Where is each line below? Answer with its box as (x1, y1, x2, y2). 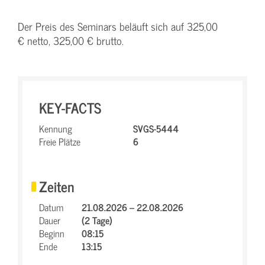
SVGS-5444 (133, 121, 179, 136)
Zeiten (39, 174, 75, 198)
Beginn (39, 225, 64, 241)
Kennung (39, 121, 72, 136)
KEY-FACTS (39, 96, 101, 119)
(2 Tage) (82, 212, 112, 228)
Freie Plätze (39, 134, 80, 149)
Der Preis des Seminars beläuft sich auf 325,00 (18, 18, 218, 35)
